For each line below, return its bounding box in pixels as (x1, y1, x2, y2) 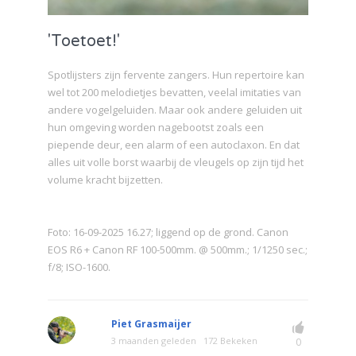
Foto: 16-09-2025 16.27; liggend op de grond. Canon (48, 224, 288, 239)
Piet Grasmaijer (111, 316, 192, 331)
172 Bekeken (203, 334, 257, 346)
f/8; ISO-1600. (48, 259, 110, 274)
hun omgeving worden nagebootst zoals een (48, 119, 264, 134)
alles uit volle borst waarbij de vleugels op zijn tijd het (48, 154, 304, 169)
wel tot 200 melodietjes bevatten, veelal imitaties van (48, 84, 301, 99)
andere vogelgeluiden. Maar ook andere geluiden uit (48, 102, 302, 117)
